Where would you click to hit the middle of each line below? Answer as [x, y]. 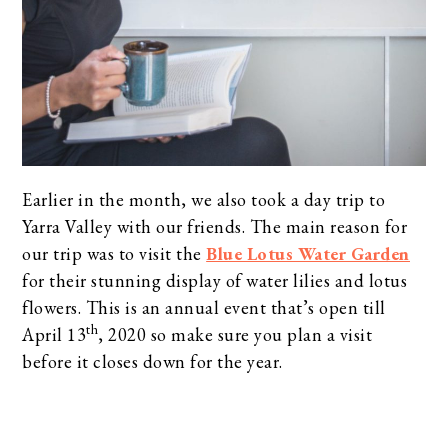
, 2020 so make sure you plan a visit [235, 334]
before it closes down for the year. [152, 361]
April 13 [54, 334]
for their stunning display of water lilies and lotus [215, 280]
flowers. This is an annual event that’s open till [204, 307]
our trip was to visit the [114, 253]
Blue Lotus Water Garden [308, 253]
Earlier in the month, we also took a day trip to [204, 199]
